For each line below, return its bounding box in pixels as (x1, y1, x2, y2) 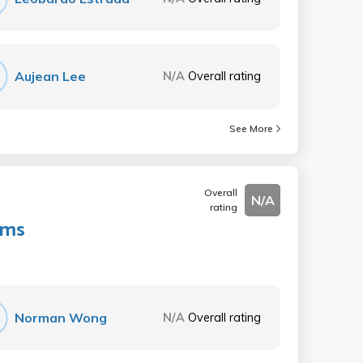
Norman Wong (15, 310, 108, 326)
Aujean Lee (15, 68, 87, 84)
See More (229, 122, 273, 135)
